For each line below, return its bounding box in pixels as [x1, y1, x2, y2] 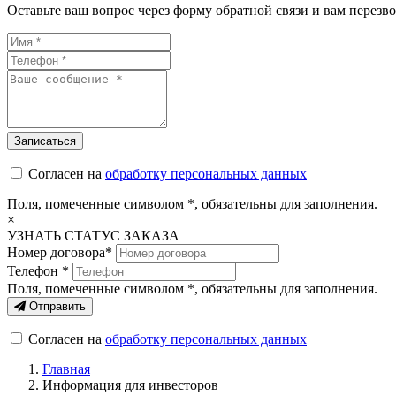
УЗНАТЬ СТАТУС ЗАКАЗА [7, 228, 179, 243]
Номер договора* [7, 245, 112, 260]
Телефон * [7, 263, 69, 278]
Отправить [26, 300, 86, 313]
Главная [42, 362, 90, 377]
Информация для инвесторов [42, 377, 218, 392]
